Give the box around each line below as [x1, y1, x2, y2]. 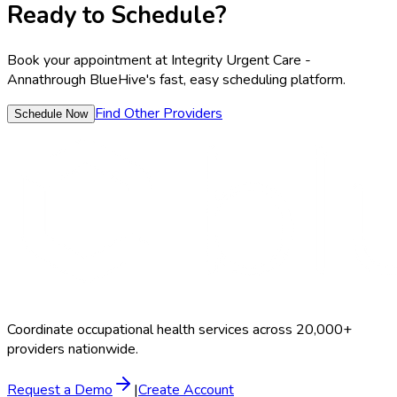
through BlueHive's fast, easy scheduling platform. [39, 70, 346, 90]
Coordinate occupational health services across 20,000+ [7, 320, 352, 340]
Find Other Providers [95, 104, 222, 124]
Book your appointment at [7, 51, 171, 71]
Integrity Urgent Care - [171, 51, 311, 71]
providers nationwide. [7, 339, 138, 360]
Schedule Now [14, 107, 88, 121]
